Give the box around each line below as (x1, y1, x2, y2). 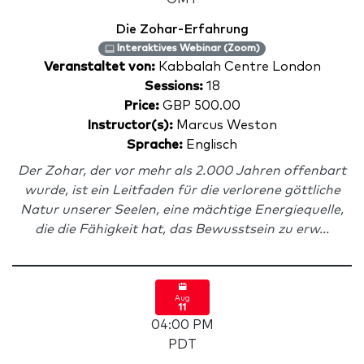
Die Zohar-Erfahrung (115, 23, 249, 36)
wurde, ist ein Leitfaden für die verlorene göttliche (24, 184, 340, 197)
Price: (123, 99, 159, 112)
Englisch (183, 138, 237, 151)
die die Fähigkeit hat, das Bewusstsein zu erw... (35, 223, 329, 236)
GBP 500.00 (159, 99, 240, 112)
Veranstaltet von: (43, 60, 158, 73)
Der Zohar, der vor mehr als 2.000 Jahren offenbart (18, 164, 346, 177)
